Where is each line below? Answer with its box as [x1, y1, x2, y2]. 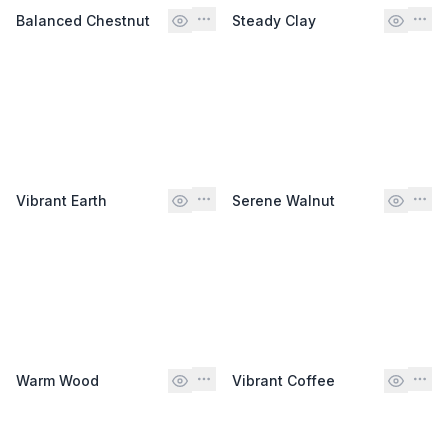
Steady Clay [232, 11, 316, 29]
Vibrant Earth [16, 191, 107, 209]
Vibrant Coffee [232, 371, 335, 389]
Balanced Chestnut [16, 11, 150, 29]
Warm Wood [16, 371, 99, 389]
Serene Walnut [232, 191, 335, 209]
